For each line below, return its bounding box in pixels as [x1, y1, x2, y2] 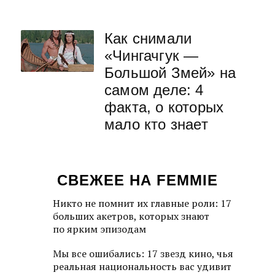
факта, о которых [104, 99, 224, 115]
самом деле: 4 [104, 82, 204, 98]
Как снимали [104, 30, 192, 47]
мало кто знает [104, 116, 208, 133]
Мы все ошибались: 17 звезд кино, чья [53, 247, 233, 260]
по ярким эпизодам [53, 222, 146, 236]
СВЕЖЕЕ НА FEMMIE [57, 172, 218, 188]
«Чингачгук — [104, 47, 199, 64]
